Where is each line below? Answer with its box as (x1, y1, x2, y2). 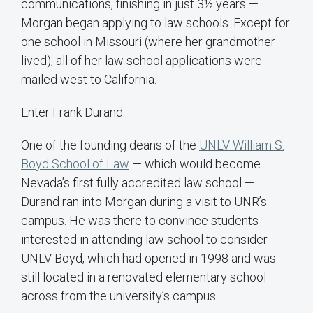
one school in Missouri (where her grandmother (21, 34, 275, 50)
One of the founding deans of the (21, 138, 199, 153)
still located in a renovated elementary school (21, 270, 266, 285)
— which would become (129, 156, 261, 172)
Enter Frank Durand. (21, 105, 128, 120)
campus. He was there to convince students (21, 213, 259, 228)
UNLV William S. (199, 138, 284, 153)
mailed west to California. (21, 72, 156, 87)
